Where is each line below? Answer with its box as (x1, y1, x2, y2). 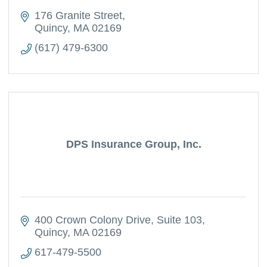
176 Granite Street (34, 10, 122, 21)
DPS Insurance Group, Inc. (66, 138, 201, 150)
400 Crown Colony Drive (34, 214, 151, 226)
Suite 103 (156, 214, 202, 226)
